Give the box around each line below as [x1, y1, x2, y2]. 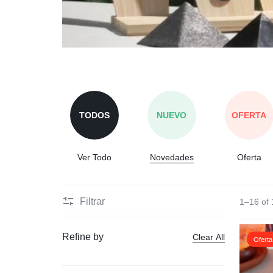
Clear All [193, 232, 225, 242]
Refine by [62, 232, 104, 242]
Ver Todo [77, 152, 112, 162]
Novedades [149, 152, 194, 162]
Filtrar [80, 196, 105, 207]
